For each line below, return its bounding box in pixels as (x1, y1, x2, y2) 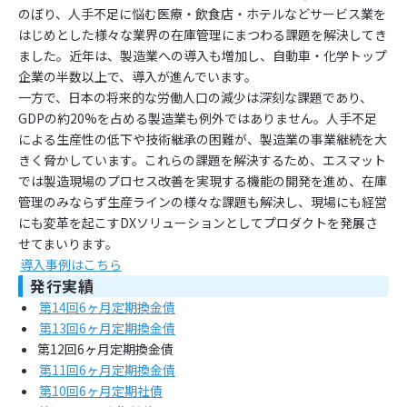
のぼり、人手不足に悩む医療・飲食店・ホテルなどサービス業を (18, 4, 386, 23)
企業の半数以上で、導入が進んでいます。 (18, 66, 257, 85)
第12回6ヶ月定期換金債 (37, 339, 174, 358)
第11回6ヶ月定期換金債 (39, 360, 175, 379)
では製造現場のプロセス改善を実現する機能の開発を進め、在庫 (18, 171, 387, 190)
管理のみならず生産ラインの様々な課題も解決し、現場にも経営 (18, 192, 387, 211)
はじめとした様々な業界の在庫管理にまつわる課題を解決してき (18, 25, 387, 44)
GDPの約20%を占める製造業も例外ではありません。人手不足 (18, 108, 377, 127)
